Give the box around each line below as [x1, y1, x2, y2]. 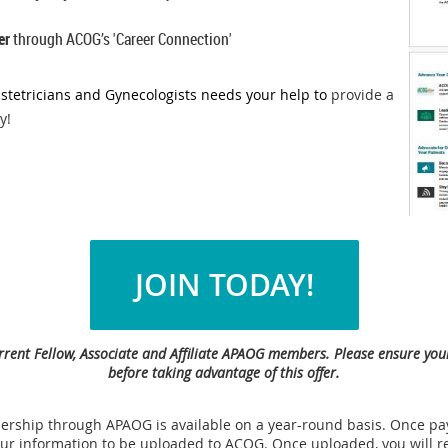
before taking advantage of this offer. [108, 363, 340, 383]
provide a [331, 85, 394, 105]
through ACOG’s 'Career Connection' [10, 28, 232, 51]
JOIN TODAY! [134, 265, 314, 306]
